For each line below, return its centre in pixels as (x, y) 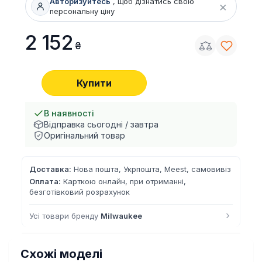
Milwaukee (121, 216)
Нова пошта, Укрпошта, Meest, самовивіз (152, 169)
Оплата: (45, 181)
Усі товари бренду (65, 216)
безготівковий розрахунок (80, 192)
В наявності (69, 113)
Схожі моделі (61, 254)
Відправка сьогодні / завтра (101, 124)
